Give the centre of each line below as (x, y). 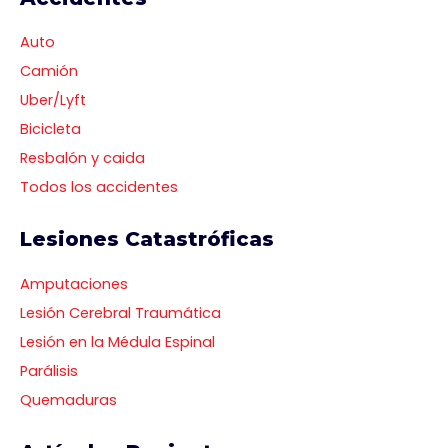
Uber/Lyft (53, 99)
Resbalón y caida (82, 157)
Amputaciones (74, 283)
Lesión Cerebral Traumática (120, 312)
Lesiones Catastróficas (147, 239)
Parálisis (49, 370)
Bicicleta (50, 128)
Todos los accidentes (99, 186)
